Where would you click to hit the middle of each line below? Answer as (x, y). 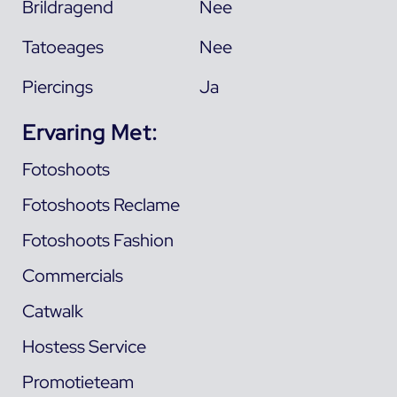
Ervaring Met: (90, 132)
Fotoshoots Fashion (97, 240)
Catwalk (52, 311)
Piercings (57, 86)
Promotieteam (78, 381)
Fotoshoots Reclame (101, 204)
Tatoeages (62, 47)
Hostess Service (84, 346)
